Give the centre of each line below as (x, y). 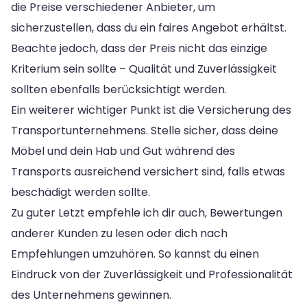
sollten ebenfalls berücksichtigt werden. (119, 89)
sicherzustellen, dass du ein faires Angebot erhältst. (149, 27)
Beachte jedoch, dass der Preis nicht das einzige (139, 48)
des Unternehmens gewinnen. (91, 295)
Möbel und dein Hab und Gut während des (123, 151)
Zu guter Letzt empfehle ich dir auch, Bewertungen (147, 212)
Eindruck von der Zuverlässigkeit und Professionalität (152, 274)
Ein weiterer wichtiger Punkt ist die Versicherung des (151, 110)
